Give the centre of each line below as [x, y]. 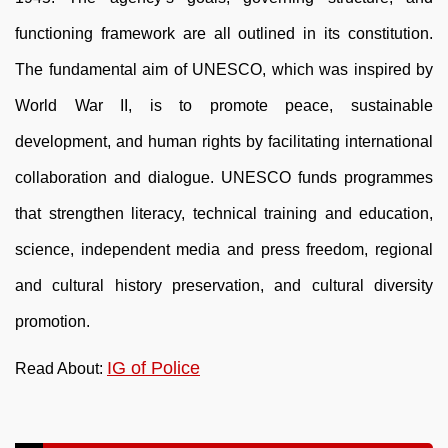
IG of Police [153, 368]
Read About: [61, 369]
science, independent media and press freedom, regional [224, 250]
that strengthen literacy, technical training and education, [224, 214]
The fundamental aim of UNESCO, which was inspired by [224, 70]
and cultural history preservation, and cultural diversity [224, 286]
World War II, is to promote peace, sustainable [224, 106]
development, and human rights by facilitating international [224, 142]
